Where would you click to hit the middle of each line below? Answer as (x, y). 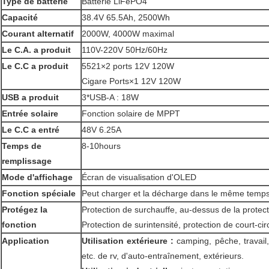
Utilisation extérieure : (128, 241)
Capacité (20, 18)
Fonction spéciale (39, 194)
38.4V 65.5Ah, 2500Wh (126, 18)
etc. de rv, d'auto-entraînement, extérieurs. (163, 256)
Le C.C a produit (35, 66)
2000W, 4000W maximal (128, 34)
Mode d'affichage (37, 177)
